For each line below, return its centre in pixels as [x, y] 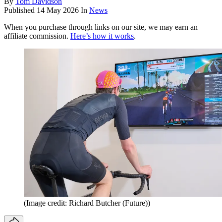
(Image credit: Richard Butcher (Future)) [87, 203]
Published [20, 10]
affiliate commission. [37, 36]
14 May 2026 [58, 10]
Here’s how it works [102, 36]
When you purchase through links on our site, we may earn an [101, 27]
